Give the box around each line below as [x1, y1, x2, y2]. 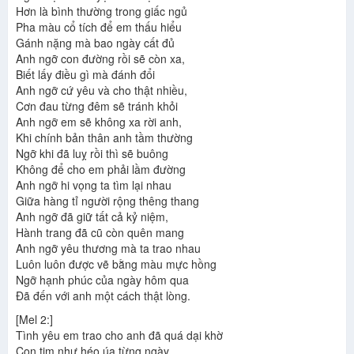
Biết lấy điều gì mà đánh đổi [16, 66, 155, 83]
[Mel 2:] [16, 311, 53, 328]
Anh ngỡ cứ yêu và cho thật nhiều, [16, 82, 187, 99]
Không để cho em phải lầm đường [16, 161, 186, 178]
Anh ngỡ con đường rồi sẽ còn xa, [16, 51, 185, 67]
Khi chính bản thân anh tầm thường [16, 130, 193, 146]
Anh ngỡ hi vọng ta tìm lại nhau [16, 177, 171, 194]
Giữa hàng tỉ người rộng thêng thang [16, 193, 199, 209]
